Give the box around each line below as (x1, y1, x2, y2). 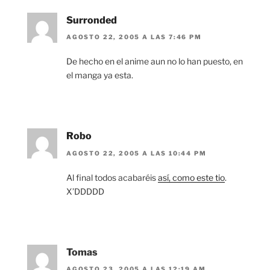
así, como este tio (158, 172, 225, 183)
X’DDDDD (66, 186, 104, 196)
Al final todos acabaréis (66, 172, 158, 183)
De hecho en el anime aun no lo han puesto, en (66, 56, 243, 67)
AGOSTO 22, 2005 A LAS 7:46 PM (66, 33, 202, 41)
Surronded (66, 14, 117, 26)
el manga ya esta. (66, 70, 133, 81)
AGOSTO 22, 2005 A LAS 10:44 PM (66, 149, 207, 157)
